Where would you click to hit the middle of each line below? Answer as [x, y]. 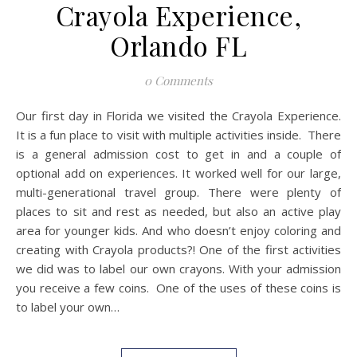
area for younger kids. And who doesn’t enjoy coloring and [178, 230]
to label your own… [68, 307]
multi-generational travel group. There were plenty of [178, 192]
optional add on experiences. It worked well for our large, [178, 173]
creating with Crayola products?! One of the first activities [178, 249]
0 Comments [178, 80]
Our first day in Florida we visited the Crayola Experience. [21, 116]
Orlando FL [178, 45]
